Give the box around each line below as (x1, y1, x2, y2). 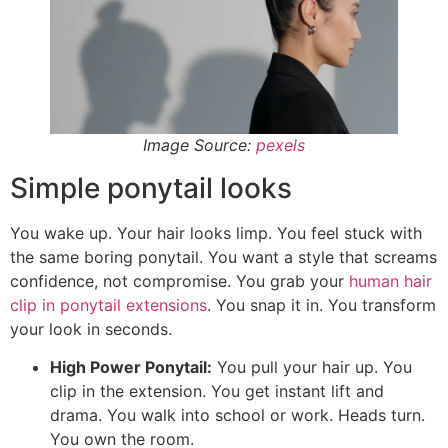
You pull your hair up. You (212, 357, 412, 378)
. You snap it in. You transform (207, 294, 436, 315)
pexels (256, 134, 305, 155)
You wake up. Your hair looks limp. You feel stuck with (10, 222, 422, 243)
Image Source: (143, 134, 256, 155)
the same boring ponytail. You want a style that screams (10, 246, 437, 267)
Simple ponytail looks (10, 170, 292, 205)
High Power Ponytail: (50, 357, 212, 378)
